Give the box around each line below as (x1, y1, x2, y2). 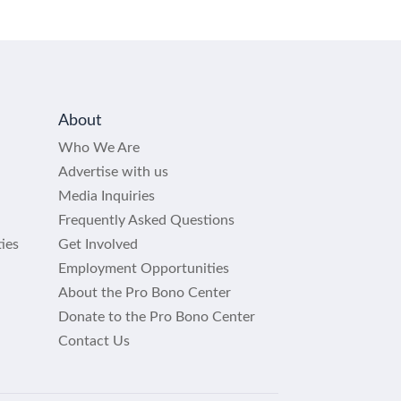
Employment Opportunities (57, 261, 229, 276)
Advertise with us (57, 165, 168, 179)
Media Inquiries (57, 189, 155, 203)
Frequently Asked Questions (57, 213, 235, 227)
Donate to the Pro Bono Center (57, 310, 255, 324)
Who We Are (57, 141, 140, 155)
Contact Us (57, 334, 130, 348)
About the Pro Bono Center (57, 286, 231, 300)
